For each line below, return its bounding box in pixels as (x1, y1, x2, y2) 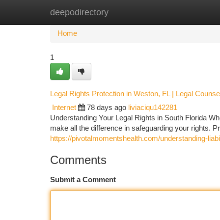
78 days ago (87, 104, 126, 111)
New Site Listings (99, 8, 155, 16)
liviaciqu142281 (128, 104, 177, 111)
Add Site (169, 8, 196, 16)
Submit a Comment (50, 176, 116, 184)
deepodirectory (50, 7, 109, 17)
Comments (50, 153, 107, 166)
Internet (52, 104, 76, 111)
